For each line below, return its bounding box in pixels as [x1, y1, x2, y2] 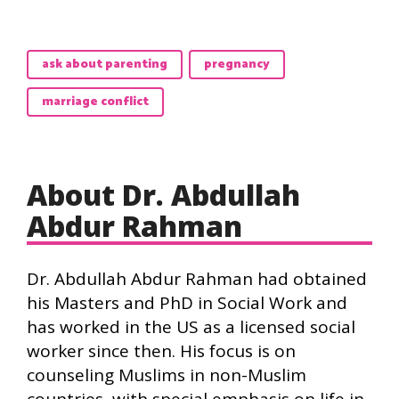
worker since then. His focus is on [27, 339, 296, 362]
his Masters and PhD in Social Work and [27, 291, 347, 314]
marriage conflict [42, 92, 149, 112]
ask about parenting [42, 54, 167, 75]
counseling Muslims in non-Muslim [27, 363, 306, 387]
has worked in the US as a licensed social [27, 315, 355, 338]
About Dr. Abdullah [27, 175, 300, 214]
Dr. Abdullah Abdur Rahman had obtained [27, 267, 367, 290]
